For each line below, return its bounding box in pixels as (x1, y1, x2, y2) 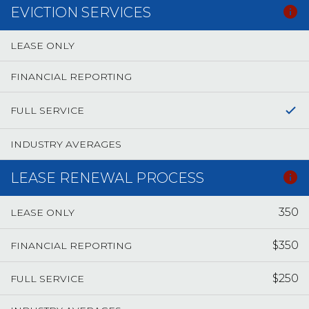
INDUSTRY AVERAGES (10, 138, 121, 150)
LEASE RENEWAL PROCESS (10, 170, 204, 186)
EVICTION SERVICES (10, 4, 151, 21)
